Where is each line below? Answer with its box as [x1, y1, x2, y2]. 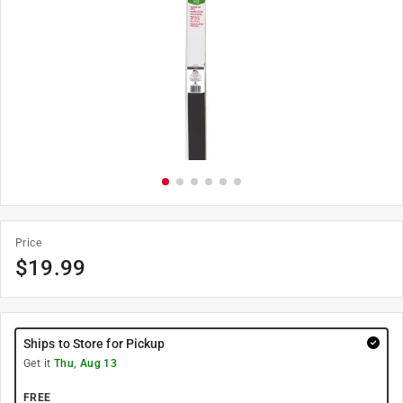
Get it [23, 357, 54, 370]
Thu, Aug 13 [53, 357, 118, 370]
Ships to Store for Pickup [23, 336, 166, 351]
